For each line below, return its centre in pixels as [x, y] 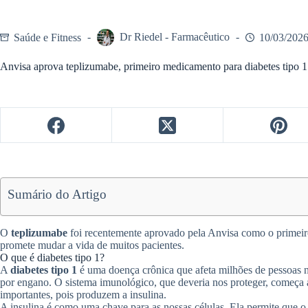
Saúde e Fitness [47, 37]
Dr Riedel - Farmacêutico [175, 37]
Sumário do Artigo [57, 195]
